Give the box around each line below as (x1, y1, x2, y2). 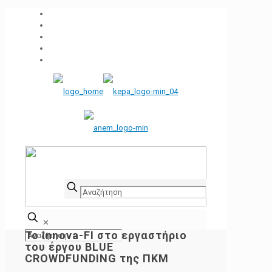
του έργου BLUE (25, 240, 114, 254)
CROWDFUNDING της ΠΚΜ (25, 252, 169, 265)
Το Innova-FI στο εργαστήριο (25, 229, 187, 242)
